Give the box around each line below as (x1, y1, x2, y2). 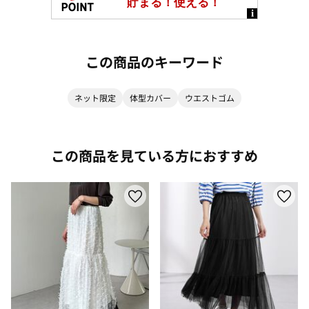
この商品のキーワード (86, 51, 223, 72)
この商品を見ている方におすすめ (51, 145, 258, 166)
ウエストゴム (185, 91, 235, 103)
